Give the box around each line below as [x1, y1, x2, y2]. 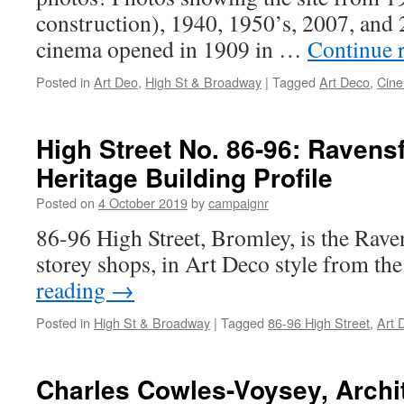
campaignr [208, 193, 269, 212]
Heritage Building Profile [36, 159, 333, 196]
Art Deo [94, 72, 138, 91]
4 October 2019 [98, 193, 188, 212]
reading [36, 274, 111, 305]
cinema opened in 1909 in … [36, 33, 308, 64]
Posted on [36, 193, 95, 212]
